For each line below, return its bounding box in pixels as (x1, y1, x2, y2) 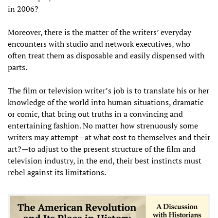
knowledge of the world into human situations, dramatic (8, 96, 203, 108)
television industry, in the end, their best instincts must (8, 155, 201, 166)
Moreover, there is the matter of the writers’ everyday (8, 26, 191, 37)
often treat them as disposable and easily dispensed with (8, 50, 204, 61)
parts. (8, 61, 27, 73)
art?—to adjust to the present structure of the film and (8, 143, 196, 154)
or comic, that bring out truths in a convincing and (8, 108, 183, 119)
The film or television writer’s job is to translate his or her (8, 85, 209, 96)
